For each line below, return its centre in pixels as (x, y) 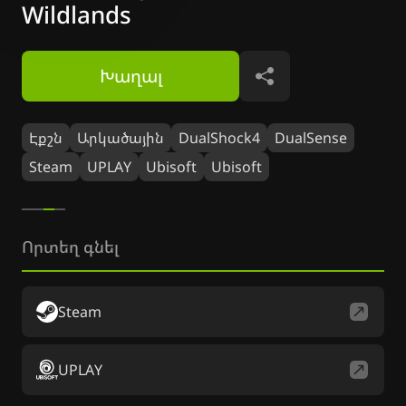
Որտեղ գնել (70, 246)
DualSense (311, 138)
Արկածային (121, 138)
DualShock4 (219, 138)
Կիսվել (295, 86)
